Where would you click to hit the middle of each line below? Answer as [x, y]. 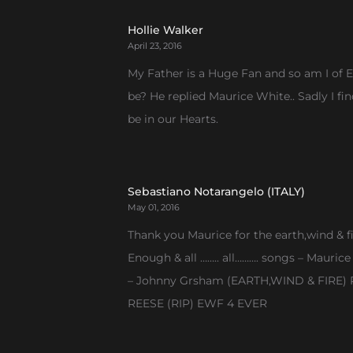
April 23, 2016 [155, 46]
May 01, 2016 [154, 207]
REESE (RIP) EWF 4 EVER [197, 303]
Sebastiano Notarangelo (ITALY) [216, 191]
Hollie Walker [165, 30]
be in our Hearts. [173, 119]
